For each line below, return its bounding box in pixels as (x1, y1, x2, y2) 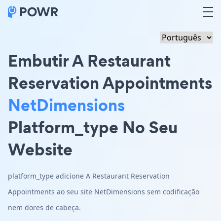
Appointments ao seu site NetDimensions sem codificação (8, 187, 199, 196)
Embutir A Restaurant (8, 49, 171, 72)
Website (8, 138, 73, 161)
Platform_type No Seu (8, 115, 178, 139)
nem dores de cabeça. (8, 203, 81, 212)
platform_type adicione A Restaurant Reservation (8, 171, 170, 181)
